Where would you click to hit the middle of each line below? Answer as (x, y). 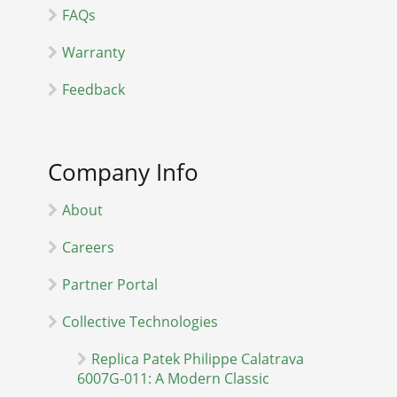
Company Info (123, 171)
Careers (88, 247)
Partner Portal (110, 284)
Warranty (93, 52)
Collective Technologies (140, 321)
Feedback (93, 89)
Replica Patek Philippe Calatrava (198, 358)
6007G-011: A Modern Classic (174, 378)
